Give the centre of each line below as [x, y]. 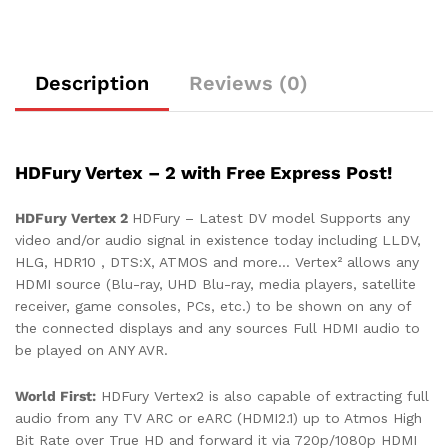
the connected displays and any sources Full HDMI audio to [217, 327]
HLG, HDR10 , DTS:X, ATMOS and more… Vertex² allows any [217, 261]
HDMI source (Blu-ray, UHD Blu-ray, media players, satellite [215, 283]
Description [92, 82]
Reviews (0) [248, 82]
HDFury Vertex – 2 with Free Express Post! [203, 172]
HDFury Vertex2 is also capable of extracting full [262, 395]
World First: [55, 395]
